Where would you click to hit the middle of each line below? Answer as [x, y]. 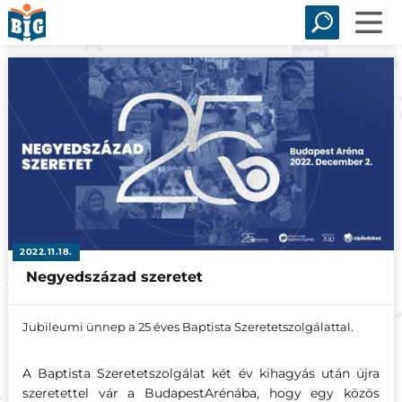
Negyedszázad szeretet [114, 277]
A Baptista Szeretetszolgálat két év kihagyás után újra [201, 374]
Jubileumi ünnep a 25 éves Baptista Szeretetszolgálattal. [188, 327]
